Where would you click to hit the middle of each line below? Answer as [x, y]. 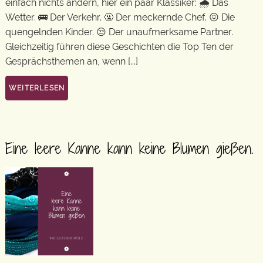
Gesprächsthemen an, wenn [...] [72, 61]
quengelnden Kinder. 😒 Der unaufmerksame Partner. [119, 32]
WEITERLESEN [37, 88]
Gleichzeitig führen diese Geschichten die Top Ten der [119, 46]
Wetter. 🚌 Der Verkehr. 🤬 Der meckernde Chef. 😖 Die [120, 17]
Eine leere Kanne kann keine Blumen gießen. [129, 148]
